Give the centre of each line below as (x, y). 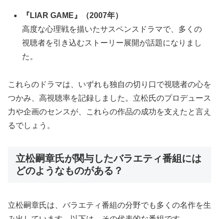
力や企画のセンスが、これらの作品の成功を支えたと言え (109, 112)
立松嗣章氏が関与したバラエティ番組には (109, 158)
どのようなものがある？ (69, 170)
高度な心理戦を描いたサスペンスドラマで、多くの (112, 29)
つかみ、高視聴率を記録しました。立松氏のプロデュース (109, 98)
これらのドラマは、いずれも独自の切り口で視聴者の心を (109, 85)
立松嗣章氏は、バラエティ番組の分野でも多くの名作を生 (109, 205)
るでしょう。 (31, 126)
